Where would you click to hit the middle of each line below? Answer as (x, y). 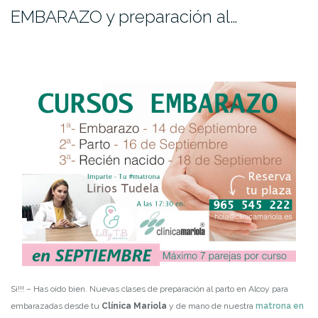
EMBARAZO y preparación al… (124, 16)
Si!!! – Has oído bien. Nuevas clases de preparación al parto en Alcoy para (149, 289)
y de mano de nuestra (211, 306)
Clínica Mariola (134, 306)
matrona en (280, 306)
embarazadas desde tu (56, 306)
